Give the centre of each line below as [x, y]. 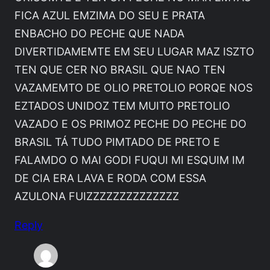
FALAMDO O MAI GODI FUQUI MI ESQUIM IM [130, 160]
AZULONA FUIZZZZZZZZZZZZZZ [97, 196]
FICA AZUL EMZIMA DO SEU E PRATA [110, 15]
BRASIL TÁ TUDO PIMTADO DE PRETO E [117, 142]
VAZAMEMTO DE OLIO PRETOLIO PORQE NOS [133, 88]
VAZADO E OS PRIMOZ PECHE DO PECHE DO [130, 124]
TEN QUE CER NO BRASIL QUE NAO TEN [120, 70]
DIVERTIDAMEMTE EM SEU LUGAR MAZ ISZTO [134, 52]
